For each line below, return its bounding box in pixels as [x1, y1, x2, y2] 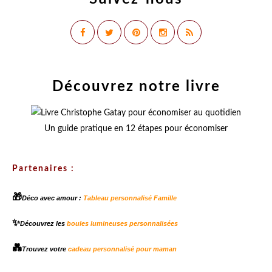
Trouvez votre [22, 245, 68, 253]
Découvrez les [20, 220, 67, 228]
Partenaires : [12, 165, 75, 174]
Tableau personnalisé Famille [83, 194, 177, 202]
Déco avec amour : [22, 194, 83, 202]
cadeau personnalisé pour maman [68, 245, 177, 253]
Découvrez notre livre [52, 80, 220, 95]
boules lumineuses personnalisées [67, 220, 178, 228]
